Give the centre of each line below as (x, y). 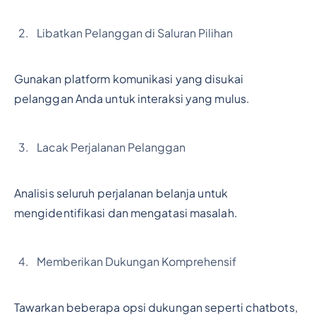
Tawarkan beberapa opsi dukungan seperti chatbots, (156, 307)
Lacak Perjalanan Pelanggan (111, 147)
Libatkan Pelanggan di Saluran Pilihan (134, 34)
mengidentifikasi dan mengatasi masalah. (126, 213)
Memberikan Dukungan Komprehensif (136, 261)
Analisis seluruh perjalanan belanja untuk (121, 193)
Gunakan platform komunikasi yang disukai (128, 79)
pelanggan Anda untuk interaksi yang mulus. (132, 99)
